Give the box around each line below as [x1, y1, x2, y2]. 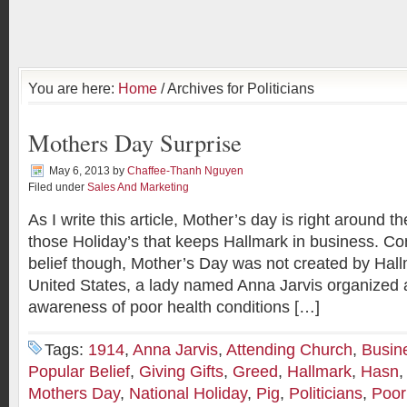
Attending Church [226, 341, 352, 359]
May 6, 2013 [49, 164, 110, 177]
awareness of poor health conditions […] [28, 298, 320, 316]
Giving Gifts [139, 362, 223, 381]
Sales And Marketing [87, 181, 189, 194]
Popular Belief [28, 362, 130, 381]
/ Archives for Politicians [157, 80, 314, 96]
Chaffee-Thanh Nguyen [127, 164, 243, 177]
